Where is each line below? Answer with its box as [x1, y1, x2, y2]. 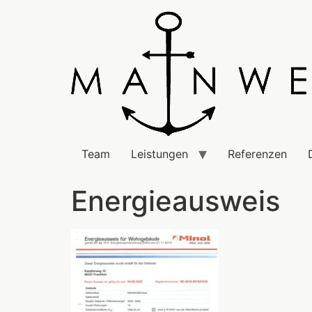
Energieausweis [71, 184, 280, 218]
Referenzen [228, 147, 287, 161]
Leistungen [131, 147, 188, 161]
